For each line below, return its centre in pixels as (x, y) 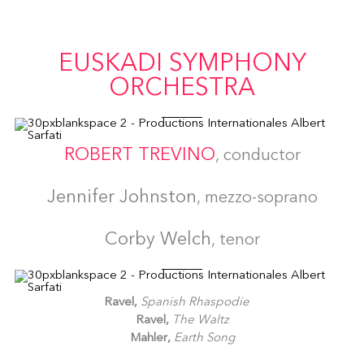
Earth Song (204, 338)
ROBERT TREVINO (139, 155)
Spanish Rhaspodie (200, 302)
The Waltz (200, 320)
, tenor (235, 240)
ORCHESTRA (182, 88)
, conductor (258, 156)
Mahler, (152, 338)
